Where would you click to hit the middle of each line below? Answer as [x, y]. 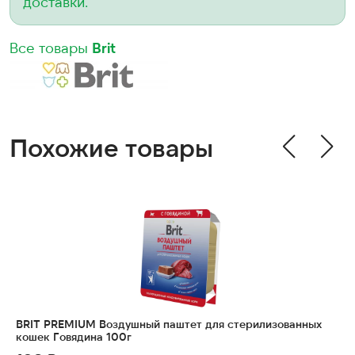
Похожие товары [111, 146]
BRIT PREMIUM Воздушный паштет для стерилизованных [169, 323]
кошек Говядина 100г [74, 336]
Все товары [51, 48]
